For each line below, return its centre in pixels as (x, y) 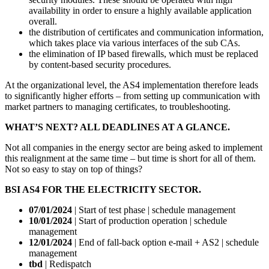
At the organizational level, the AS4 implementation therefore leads (131, 85)
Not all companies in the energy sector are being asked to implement (134, 148)
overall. (43, 22)
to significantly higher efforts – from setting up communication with (132, 96)
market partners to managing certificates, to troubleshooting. (118, 107)
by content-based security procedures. (100, 65)
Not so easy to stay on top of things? (74, 169)
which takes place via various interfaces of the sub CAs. (134, 43)
